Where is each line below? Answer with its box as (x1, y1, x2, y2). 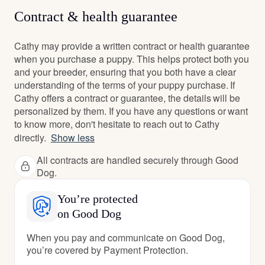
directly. (14, 131, 46, 144)
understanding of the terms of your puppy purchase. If (14, 78, 235, 92)
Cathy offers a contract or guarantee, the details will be (14, 91, 241, 105)
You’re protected (57, 192, 138, 205)
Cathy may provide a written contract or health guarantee (14, 39, 250, 53)
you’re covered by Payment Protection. (27, 243, 188, 257)
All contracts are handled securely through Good (37, 153, 238, 167)
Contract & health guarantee (14, 9, 177, 24)
